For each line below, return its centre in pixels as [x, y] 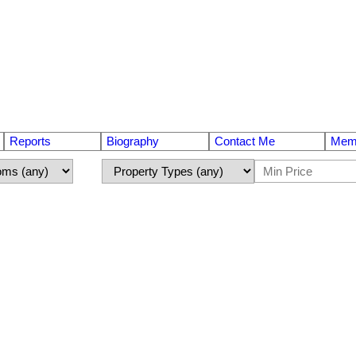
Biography [133, 141]
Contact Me [244, 141]
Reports [31, 141]
